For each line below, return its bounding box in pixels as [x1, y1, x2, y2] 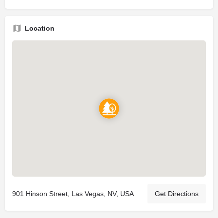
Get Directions [155, 189, 199, 198]
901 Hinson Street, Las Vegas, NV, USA [12, 189, 134, 198]
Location [25, 24, 54, 32]
